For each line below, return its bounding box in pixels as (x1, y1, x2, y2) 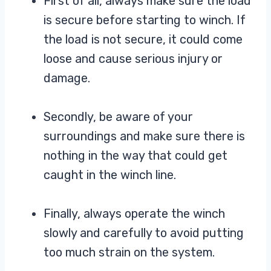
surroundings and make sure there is (44, 129, 245, 144)
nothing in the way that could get (44, 148, 227, 163)
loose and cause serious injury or (44, 51, 223, 67)
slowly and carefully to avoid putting (44, 226, 244, 241)
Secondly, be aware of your (44, 109, 193, 125)
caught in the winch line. (44, 168, 179, 183)
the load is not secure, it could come (44, 32, 243, 47)
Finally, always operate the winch (44, 206, 225, 221)
